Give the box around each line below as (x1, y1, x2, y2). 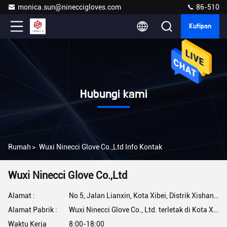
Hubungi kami (80, 88, 147, 100)
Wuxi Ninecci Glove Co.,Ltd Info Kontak (39, 143, 162, 151)
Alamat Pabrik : (8, 206, 57, 214)
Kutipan (189, 23, 211, 30)
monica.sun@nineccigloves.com (18, 3, 121, 11)
